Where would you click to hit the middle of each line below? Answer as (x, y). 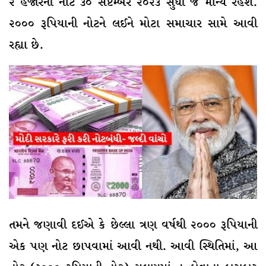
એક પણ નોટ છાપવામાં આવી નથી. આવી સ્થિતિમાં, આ (133, 246)
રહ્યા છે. (26, 46)
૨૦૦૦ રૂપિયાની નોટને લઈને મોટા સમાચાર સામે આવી (133, 24)
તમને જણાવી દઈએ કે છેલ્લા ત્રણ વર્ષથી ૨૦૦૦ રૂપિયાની (133, 225)
